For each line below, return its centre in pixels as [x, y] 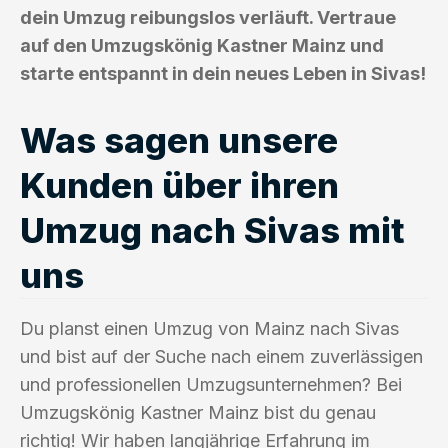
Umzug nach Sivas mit [212, 229]
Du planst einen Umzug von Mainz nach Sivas [209, 328]
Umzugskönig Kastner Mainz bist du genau [198, 412]
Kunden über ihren [179, 184]
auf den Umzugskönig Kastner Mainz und [202, 45]
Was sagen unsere [179, 139]
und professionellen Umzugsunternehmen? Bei [211, 384]
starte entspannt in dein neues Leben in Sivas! [223, 73]
